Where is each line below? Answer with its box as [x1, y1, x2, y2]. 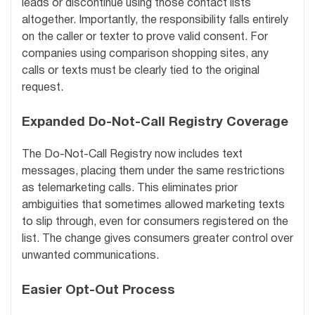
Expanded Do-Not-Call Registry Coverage [22, 117, 288, 129]
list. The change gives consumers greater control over [22, 233, 293, 244]
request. [22, 83, 63, 94]
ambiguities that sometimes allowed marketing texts [22, 200, 285, 210]
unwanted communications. [22, 250, 159, 261]
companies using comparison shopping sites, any [22, 49, 269, 60]
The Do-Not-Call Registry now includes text [22, 149, 243, 160]
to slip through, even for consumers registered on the [22, 217, 288, 227]
